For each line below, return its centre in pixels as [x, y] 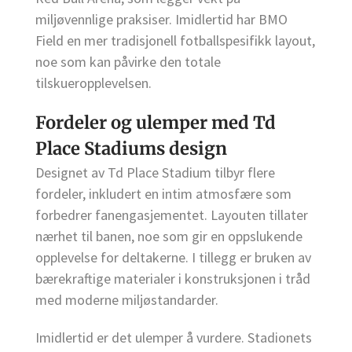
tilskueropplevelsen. [93, 83]
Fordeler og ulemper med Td [156, 122]
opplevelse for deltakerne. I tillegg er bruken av [173, 257]
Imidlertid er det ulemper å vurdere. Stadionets [174, 337]
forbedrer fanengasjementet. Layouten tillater [172, 214]
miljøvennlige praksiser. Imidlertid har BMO [161, 20]
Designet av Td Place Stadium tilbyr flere [155, 172]
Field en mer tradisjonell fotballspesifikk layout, [175, 41]
